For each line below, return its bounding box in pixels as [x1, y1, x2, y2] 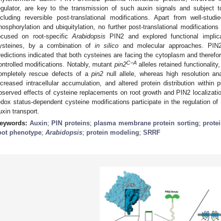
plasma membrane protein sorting [94, 119, 199, 127]
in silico [95, 41, 119, 49]
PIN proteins [51, 119, 90, 127]
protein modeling [86, 128, 139, 136]
